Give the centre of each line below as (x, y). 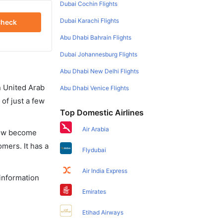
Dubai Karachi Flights (90, 20)
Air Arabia (96, 129)
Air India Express (105, 170)
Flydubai (94, 150)
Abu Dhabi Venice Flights (95, 88)
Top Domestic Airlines (102, 112)
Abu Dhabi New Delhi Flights (100, 71)
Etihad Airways (103, 212)
